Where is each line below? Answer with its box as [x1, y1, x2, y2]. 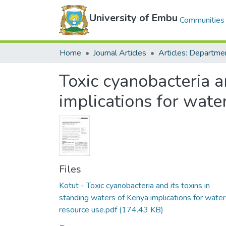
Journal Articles [93, 47, 146, 59]
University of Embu [89, 11, 178, 25]
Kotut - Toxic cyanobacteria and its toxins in [59, 180, 210, 191]
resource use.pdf [59, 204, 117, 215]
